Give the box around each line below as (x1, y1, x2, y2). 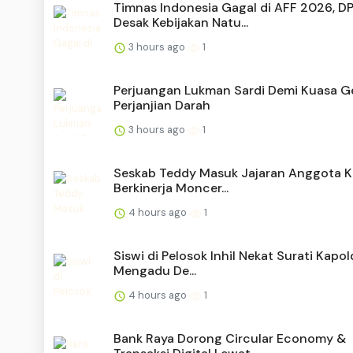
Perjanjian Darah (113, 97, 210, 114)
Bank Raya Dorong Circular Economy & (113, 330, 346, 347)
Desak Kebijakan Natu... (113, 14, 248, 32)
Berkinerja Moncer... (113, 180, 229, 197)
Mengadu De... (113, 262, 196, 280)
